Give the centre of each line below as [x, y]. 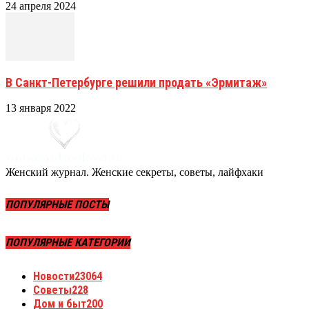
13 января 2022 [41, 108]
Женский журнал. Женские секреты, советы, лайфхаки [134, 172]
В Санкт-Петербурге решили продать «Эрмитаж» [136, 82]
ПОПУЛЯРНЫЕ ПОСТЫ [57, 205]
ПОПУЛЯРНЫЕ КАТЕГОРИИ [68, 243]
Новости [54, 276]
